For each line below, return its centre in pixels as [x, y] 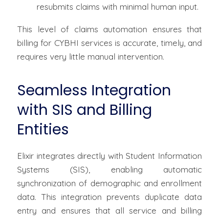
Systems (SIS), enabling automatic [109, 170]
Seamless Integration [94, 91]
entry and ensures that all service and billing [109, 211]
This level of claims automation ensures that [109, 29]
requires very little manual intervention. [91, 57]
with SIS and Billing [85, 110]
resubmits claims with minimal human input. [118, 7]
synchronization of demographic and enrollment [109, 183]
